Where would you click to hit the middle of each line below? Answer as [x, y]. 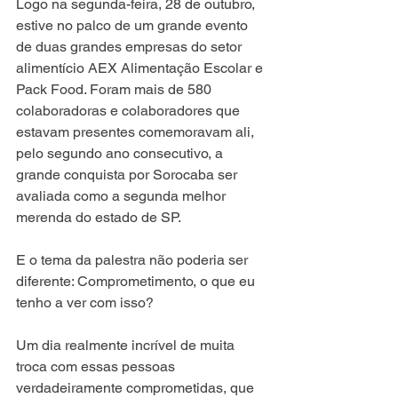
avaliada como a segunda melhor [123, 196]
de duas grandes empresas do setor [131, 47]
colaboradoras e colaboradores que [130, 111]
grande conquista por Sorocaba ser [128, 175]
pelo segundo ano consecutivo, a [121, 154]
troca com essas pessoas [97, 367]
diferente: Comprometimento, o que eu [137, 282]
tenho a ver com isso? [87, 303]
